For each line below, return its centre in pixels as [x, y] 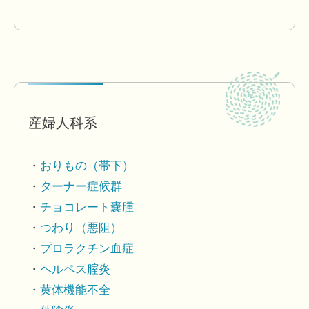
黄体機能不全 [75, 290]
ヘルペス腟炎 [75, 270]
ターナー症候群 [81, 187]
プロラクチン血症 [87, 249]
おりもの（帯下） [87, 166]
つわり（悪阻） [81, 228]
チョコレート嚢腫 [87, 208]
